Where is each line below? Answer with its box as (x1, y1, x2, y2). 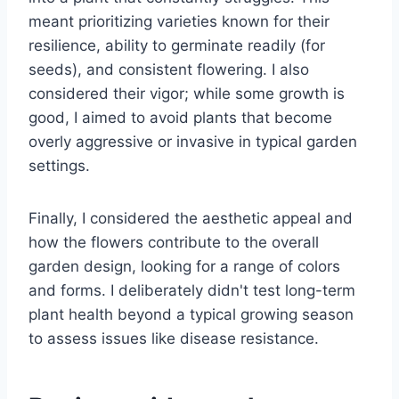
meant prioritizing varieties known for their (28, 12, 330, 31)
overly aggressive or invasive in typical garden (28, 133, 357, 151)
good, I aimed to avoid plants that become (28, 109, 332, 127)
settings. (28, 157, 90, 175)
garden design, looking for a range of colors (28, 257, 340, 276)
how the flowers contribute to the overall (28, 233, 319, 252)
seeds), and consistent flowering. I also (28, 61, 309, 79)
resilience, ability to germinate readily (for (28, 37, 325, 55)
